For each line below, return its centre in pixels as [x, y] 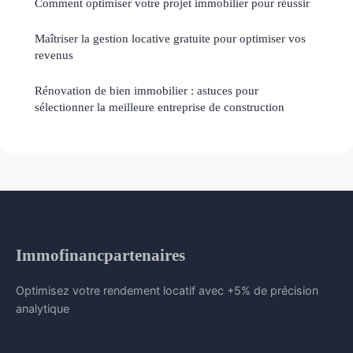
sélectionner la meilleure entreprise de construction [160, 106]
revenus [54, 54]
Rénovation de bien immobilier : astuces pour [147, 90]
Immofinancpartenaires [100, 255]
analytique [43, 308]
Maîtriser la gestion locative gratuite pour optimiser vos [170, 38]
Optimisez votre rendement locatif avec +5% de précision [167, 290]
